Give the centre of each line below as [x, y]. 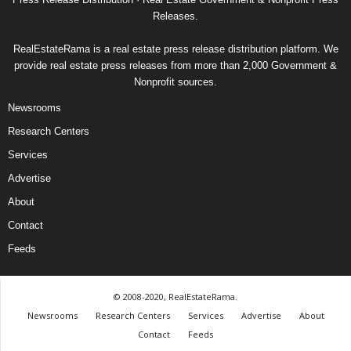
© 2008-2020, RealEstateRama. [175, 297]
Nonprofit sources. [175, 82]
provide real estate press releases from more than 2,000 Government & [175, 66]
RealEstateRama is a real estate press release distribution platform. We [175, 49]
